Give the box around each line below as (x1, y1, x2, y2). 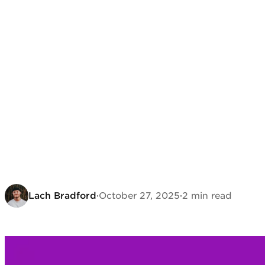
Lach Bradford (28, 190, 96, 201)
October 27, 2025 (99, 190, 180, 201)
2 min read (182, 190, 232, 201)
